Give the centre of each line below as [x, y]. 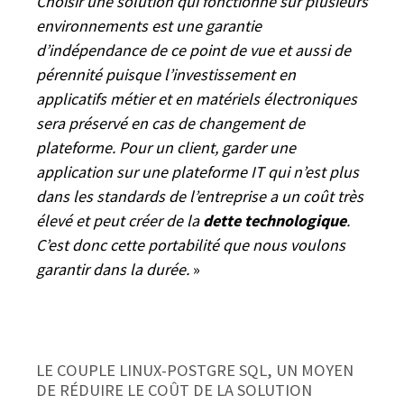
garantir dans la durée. [113, 269]
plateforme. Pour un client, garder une [166, 147]
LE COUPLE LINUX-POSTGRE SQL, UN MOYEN [195, 370]
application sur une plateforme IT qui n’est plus [197, 171]
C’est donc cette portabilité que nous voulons [191, 244]
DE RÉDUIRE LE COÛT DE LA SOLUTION [174, 390]
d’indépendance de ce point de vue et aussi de [193, 50]
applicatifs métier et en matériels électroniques [197, 98]
